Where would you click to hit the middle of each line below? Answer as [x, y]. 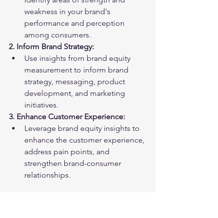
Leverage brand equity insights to [83, 128]
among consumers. [58, 35]
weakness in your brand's [68, 11]
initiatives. [41, 105]
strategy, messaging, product [76, 82]
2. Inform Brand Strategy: [51, 46]
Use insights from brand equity [78, 58]
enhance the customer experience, [85, 140]
